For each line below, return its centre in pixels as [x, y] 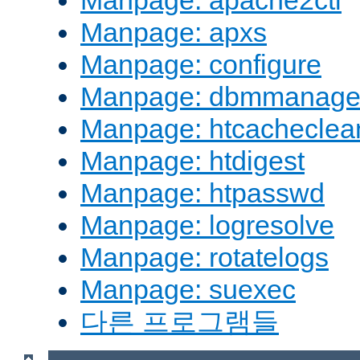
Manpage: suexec [188, 290]
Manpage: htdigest [192, 161]
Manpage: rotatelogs [205, 258]
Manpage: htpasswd [202, 193]
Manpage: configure [201, 65]
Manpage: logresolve [207, 225]
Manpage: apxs [174, 33]
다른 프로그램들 [180, 322]
